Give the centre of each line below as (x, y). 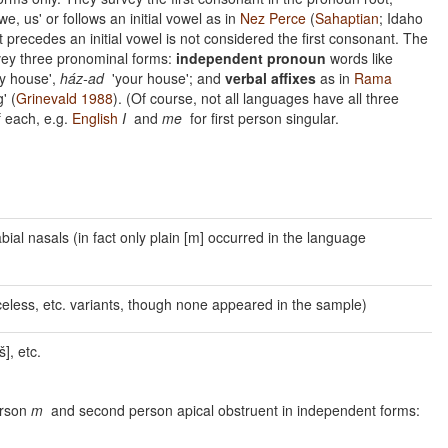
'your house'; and (164, 78)
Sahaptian (347, 18)
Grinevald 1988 (64, 98)
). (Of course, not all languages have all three (256, 98)
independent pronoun (251, 58)
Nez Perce (273, 18)
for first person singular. (260, 118)
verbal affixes (270, 78)
